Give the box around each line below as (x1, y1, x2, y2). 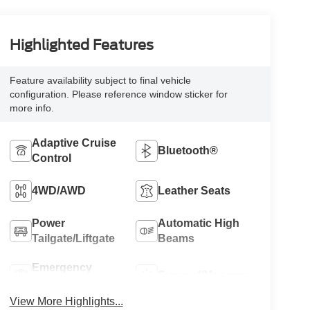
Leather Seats (158, 184, 231, 197)
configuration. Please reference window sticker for (9, 88, 228, 100)
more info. (9, 102, 54, 113)
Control (31, 152, 71, 164)
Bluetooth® (158, 144, 219, 156)
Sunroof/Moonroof (158, 268, 255, 281)
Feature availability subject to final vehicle (9, 74, 191, 86)
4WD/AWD (31, 184, 86, 197)
